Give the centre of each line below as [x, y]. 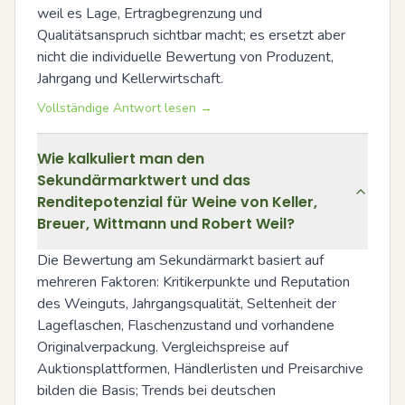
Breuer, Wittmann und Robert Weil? [166, 224]
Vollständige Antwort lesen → [125, 108]
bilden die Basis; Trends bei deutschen [156, 391]
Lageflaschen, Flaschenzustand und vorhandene [186, 325]
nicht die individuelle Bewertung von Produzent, [185, 57]
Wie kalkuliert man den [121, 159]
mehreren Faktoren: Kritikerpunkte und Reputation [193, 282]
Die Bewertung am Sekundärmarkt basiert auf [180, 260]
